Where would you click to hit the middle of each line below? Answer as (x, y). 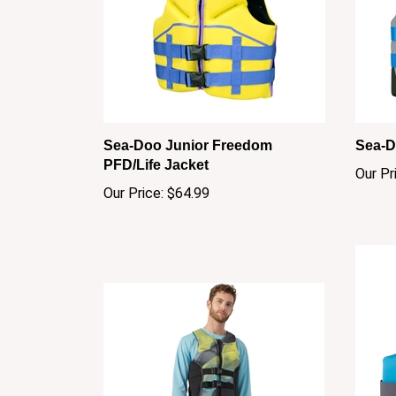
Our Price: (133, 176)
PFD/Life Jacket (156, 148)
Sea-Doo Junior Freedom (188, 128)
